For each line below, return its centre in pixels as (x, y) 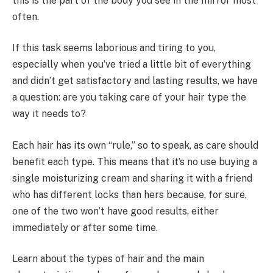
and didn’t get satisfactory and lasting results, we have (135, 81)
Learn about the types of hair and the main (108, 259)
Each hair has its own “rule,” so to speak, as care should (135, 145)
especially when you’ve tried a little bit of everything (132, 65)
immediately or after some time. (85, 227)
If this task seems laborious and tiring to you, (114, 48)
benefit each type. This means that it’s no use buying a (135, 161)
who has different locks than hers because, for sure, (129, 194)
